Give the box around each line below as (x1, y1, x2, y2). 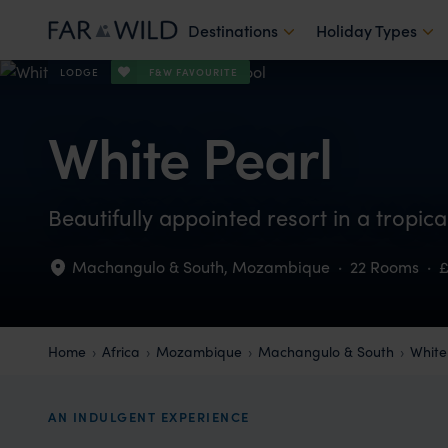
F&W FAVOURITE (149, 65, 238, 79)
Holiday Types (316, 19, 417, 41)
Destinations (188, 19, 278, 41)
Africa (102, 341, 140, 361)
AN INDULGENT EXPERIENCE (48, 407, 250, 426)
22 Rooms (350, 255, 419, 278)
